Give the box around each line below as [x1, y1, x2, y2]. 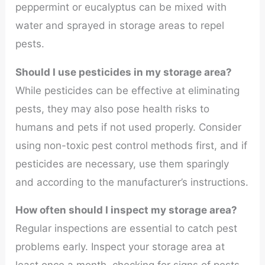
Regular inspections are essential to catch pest [15, 222, 238, 235]
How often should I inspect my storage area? [15, 204, 238, 216]
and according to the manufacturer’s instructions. [15, 176, 249, 188]
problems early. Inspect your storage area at [15, 241, 225, 253]
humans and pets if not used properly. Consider [15, 121, 242, 133]
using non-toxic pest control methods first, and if [15, 139, 248, 151]
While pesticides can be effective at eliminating [15, 84, 240, 96]
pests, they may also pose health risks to [15, 102, 210, 115]
